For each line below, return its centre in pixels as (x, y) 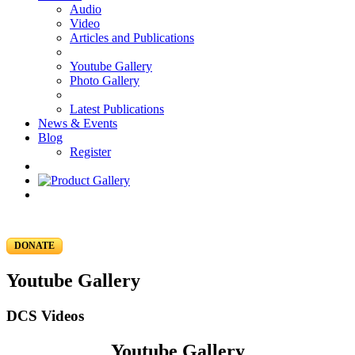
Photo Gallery (105, 80)
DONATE (34, 246)
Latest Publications (117, 109)
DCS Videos (45, 315)
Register (90, 152)
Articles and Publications (132, 38)
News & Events (78, 123)
